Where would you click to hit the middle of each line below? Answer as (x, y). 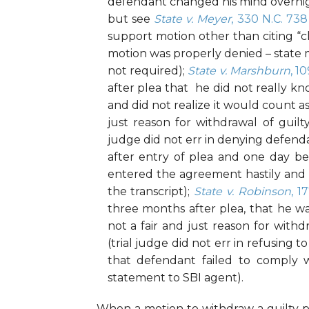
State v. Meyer (192, 19)
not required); (148, 71)
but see (130, 19)
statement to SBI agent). (175, 278)
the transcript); (151, 192)
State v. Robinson (243, 192)
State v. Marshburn (239, 71)
